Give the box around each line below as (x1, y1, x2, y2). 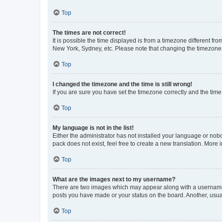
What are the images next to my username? (53, 175, 175, 183)
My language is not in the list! (53, 124, 134, 131)
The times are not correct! (53, 29, 126, 36)
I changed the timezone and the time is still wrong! (53, 80, 192, 88)
